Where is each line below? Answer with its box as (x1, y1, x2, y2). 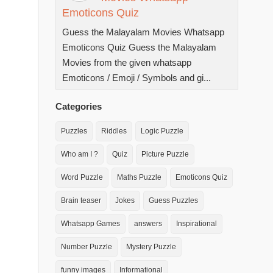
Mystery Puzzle (126, 243, 176, 251)
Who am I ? (61, 150, 98, 158)
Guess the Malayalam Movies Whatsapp (62, 27, 224, 37)
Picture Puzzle (141, 150, 189, 158)
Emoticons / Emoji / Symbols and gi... (62, 73, 211, 83)
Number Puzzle (61, 243, 112, 251)
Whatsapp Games (61, 219, 120, 228)
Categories (55, 101, 102, 112)
